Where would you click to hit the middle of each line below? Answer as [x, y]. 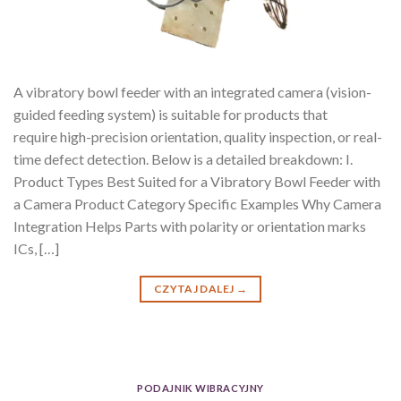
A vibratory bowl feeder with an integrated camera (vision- [192, 92]
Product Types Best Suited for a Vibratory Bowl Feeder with [197, 182]
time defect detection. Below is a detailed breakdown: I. [183, 159]
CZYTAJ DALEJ [195, 289]
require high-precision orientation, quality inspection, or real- [198, 137]
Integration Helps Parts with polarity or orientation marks [190, 226]
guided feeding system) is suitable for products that [171, 115]
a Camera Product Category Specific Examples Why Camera [197, 204]
